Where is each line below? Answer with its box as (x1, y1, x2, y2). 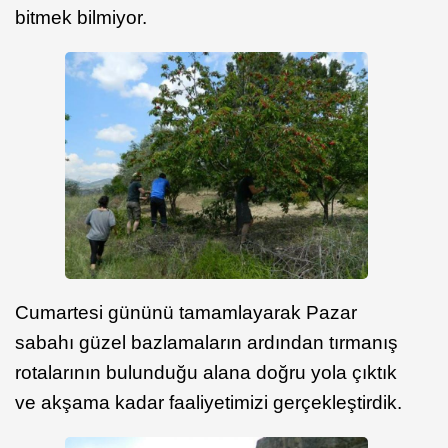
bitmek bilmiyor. (15, 7, 152, 29)
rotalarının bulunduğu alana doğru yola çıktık (15, 361, 397, 383)
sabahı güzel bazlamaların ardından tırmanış (15, 331, 398, 353)
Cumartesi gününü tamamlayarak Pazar (15, 301, 357, 323)
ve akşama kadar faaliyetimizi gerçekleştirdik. (15, 391, 402, 413)
